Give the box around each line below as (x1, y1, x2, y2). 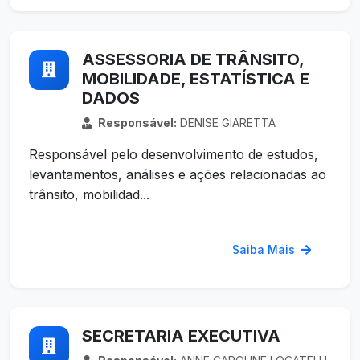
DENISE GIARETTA (177, 116, 276, 130)
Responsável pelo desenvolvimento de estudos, (29, 146, 318, 163)
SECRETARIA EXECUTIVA (82, 326, 280, 346)
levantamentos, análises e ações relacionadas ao (29, 166, 326, 183)
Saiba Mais (232, 243, 298, 257)
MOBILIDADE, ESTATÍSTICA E (82, 69, 309, 89)
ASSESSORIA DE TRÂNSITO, (82, 50, 304, 70)
